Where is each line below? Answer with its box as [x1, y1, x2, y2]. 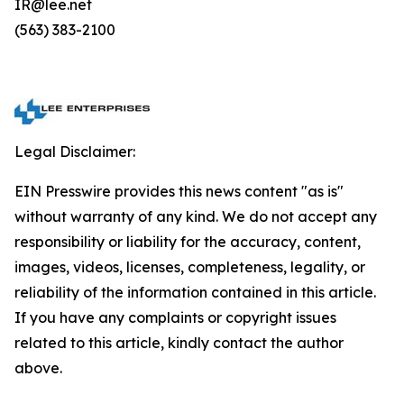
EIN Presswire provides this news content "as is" [14, 182, 344, 200]
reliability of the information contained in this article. [14, 283, 376, 301]
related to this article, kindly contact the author [14, 334, 344, 352]
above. [14, 359, 62, 377]
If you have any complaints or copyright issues [14, 308, 336, 326]
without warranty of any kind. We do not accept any [14, 207, 377, 225]
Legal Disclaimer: [14, 142, 135, 161]
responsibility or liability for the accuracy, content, [14, 233, 361, 251]
